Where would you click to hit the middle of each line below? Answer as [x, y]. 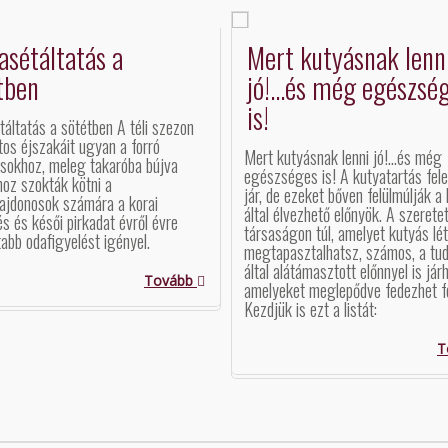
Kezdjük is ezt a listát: [310, 309]
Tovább [170, 280]
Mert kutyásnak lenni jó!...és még [343, 157]
